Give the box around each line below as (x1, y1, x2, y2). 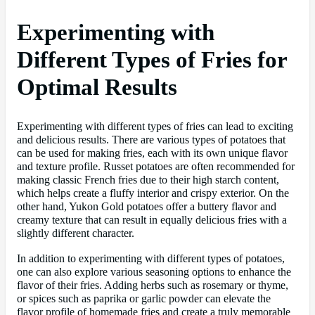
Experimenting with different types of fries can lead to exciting (17, 120, 293, 134)
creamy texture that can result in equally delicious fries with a (17, 214, 287, 227)
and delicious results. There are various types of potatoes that (17, 134, 285, 147)
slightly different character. (17, 227, 134, 240)
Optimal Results (17, 75, 177, 101)
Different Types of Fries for (17, 47, 287, 73)
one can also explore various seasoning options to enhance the (17, 265, 291, 278)
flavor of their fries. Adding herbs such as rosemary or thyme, (17, 278, 288, 292)
